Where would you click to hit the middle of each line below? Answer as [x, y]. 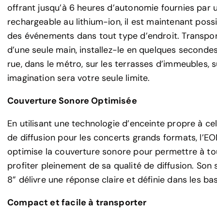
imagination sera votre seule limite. [79, 78]
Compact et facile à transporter [77, 202]
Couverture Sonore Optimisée [72, 101]
